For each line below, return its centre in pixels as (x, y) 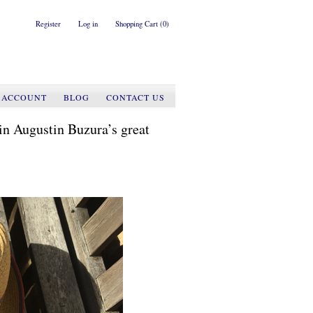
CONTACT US (136, 97)
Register (48, 24)
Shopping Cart (138, 24)
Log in (88, 24)
